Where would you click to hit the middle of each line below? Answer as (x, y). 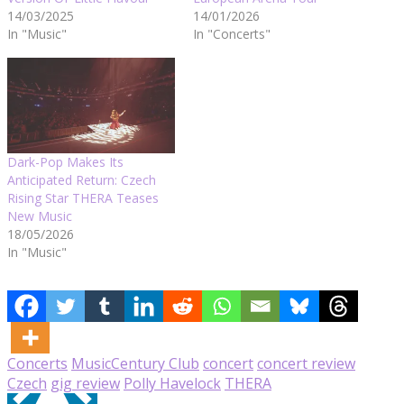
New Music (40, 216)
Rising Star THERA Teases (83, 197)
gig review (85, 383)
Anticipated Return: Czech (82, 179)
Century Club (155, 363)
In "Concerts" (232, 33)
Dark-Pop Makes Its (65, 161)
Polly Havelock (172, 383)
